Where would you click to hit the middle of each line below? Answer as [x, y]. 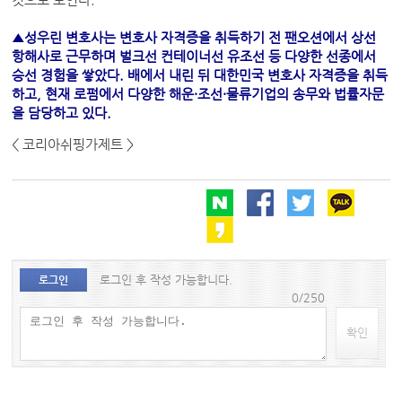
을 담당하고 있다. [64, 113]
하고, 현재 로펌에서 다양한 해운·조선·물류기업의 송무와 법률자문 [198, 94]
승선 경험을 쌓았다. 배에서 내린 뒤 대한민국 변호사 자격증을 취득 [200, 75]
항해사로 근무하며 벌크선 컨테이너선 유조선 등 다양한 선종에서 [194, 56]
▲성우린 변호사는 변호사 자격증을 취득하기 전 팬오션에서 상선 [194, 37]
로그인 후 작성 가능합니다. [166, 279]
